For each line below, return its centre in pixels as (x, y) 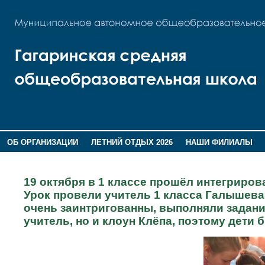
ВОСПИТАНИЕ (33, 158)
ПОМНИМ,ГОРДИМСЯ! (114, 158)
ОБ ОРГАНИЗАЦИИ (42, 142)
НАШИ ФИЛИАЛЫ (219, 142)
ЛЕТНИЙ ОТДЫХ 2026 (132, 142)
